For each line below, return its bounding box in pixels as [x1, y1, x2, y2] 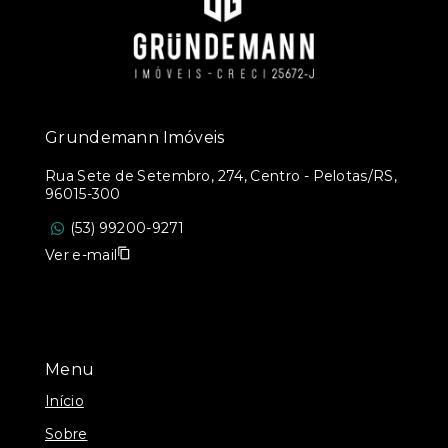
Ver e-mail [45, 245, 118, 264]
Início [45, 391, 84, 410]
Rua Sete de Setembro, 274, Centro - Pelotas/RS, [45, 167, 397, 185]
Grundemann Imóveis [45, 128, 225, 147]
